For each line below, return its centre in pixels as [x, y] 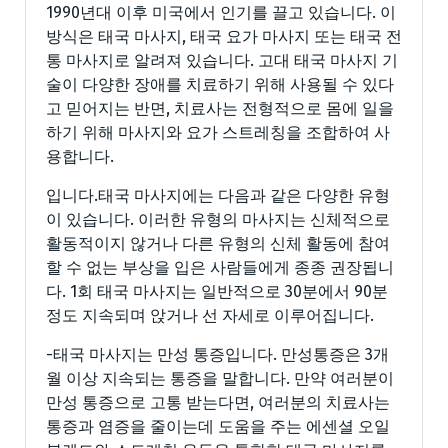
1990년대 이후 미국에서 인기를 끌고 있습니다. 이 [221, 12]
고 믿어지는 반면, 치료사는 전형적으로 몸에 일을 [220, 108]
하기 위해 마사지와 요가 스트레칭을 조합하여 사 [218, 132]
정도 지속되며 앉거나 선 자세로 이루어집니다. [210, 315]
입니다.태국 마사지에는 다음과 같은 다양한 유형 [218, 195]
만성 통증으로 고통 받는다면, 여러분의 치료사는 [218, 402]
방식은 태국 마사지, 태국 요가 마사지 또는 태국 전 [224, 36]
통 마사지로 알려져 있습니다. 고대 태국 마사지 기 [222, 60]
